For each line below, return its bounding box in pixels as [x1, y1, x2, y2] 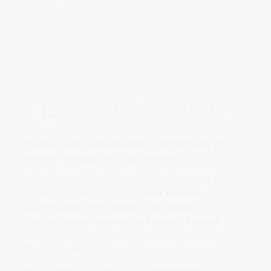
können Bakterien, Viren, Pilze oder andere [19, 227, 214, 241]
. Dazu [220, 213, 248, 227]
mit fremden [147, 185, 206, 200]
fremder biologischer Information [19, 150, 178, 165]
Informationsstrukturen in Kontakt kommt [19, 213, 220, 227]
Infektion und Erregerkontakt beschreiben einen [19, 171, 238, 186]
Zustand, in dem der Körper [19, 185, 147, 200]
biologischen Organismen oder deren [19, 199, 194, 214]
